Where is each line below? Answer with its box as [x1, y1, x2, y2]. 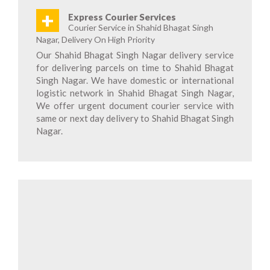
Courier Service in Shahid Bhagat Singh [68, 22, 213, 33]
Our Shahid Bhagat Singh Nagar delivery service [36, 49, 234, 60]
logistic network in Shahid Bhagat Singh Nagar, [36, 87, 234, 98]
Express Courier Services [68, 11, 176, 22]
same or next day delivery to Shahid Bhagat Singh [36, 113, 234, 124]
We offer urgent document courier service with [36, 100, 234, 111]
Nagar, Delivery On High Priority [36, 34, 155, 45]
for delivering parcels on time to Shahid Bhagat [36, 62, 234, 73]
